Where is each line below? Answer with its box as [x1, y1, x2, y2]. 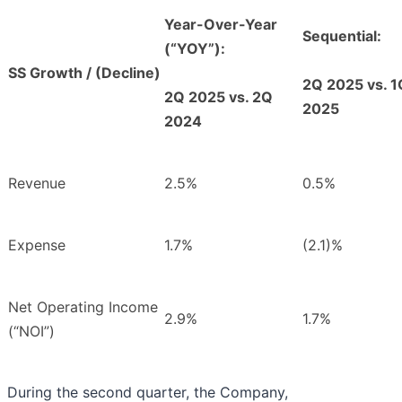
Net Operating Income [8, 298, 158, 317]
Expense [8, 236, 66, 255]
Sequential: [302, 27, 381, 46]
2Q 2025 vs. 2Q [164, 88, 273, 107]
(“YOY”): [164, 39, 225, 58]
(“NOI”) [8, 322, 55, 341]
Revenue [8, 174, 66, 193]
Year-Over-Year [164, 15, 277, 34]
